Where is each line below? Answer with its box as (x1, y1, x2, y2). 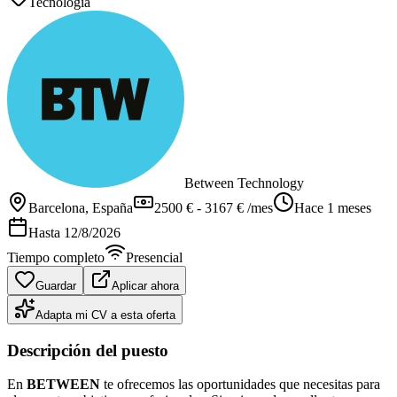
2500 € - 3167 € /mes (154, 199, 273, 215)
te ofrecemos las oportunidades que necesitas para (100, 377, 380, 393)
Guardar (35, 278, 76, 292)
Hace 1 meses (294, 199, 371, 215)
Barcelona (28, 199, 85, 215)
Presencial (126, 249, 183, 265)
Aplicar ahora (112, 278, 179, 292)
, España (85, 199, 133, 215)
